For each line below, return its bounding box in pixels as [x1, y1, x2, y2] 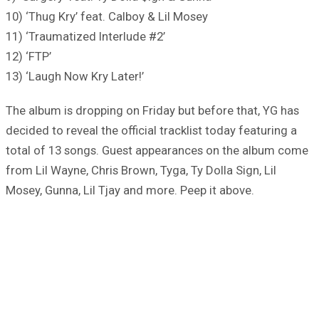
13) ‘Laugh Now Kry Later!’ [6, 69, 144, 84]
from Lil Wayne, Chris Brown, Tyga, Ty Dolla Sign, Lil [6, 163, 276, 178]
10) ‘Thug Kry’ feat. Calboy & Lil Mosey [6, 9, 208, 24]
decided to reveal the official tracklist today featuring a [6, 123, 297, 138]
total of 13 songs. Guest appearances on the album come [6, 143, 308, 158]
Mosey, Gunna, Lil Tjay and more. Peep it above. [6, 183, 254, 198]
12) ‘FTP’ [6, 49, 51, 64]
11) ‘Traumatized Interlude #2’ [6, 29, 165, 44]
